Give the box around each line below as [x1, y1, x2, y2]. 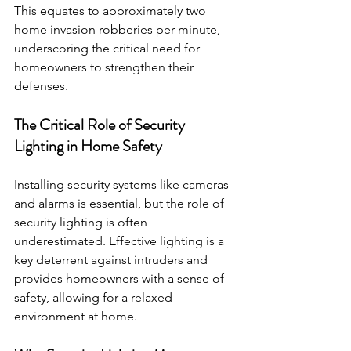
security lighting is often [14, 215, 150, 230]
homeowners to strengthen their [14, 60, 197, 74]
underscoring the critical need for [14, 41, 203, 56]
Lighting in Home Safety [14, 135, 165, 157]
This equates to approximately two [14, 3, 209, 18]
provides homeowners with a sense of [14, 271, 227, 286]
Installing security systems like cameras [14, 177, 232, 192]
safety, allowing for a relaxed [14, 290, 175, 305]
